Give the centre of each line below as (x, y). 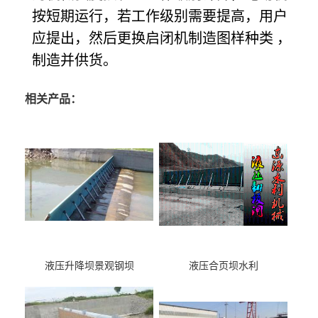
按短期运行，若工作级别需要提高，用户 (160, 17)
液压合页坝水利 (223, 266)
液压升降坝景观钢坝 (89, 266)
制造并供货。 (75, 61)
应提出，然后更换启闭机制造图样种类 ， (161, 39)
